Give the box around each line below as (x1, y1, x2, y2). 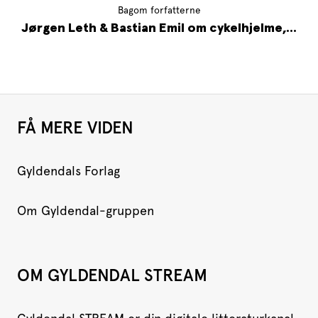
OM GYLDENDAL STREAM (17, 265, 207, 286)
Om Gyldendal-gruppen (17, 203, 154, 219)
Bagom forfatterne (117, 4, 201, 16)
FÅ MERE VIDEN (17, 117, 133, 138)
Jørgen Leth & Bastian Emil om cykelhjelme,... (21, 22, 297, 35)
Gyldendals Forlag (17, 163, 120, 179)
